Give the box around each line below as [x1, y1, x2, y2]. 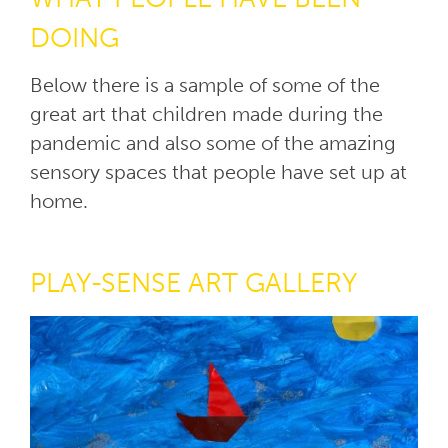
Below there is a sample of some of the [30, 73, 380, 98]
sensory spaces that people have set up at [30, 160, 407, 185]
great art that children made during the [30, 102, 383, 127]
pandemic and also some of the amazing [30, 131, 396, 156]
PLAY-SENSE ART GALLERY [30, 266, 358, 299]
